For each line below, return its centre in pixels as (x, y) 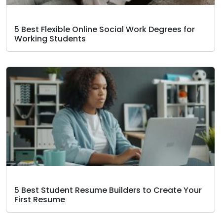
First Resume (40, 200)
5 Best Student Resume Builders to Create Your (108, 190)
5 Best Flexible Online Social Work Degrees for (105, 30)
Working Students (50, 39)
